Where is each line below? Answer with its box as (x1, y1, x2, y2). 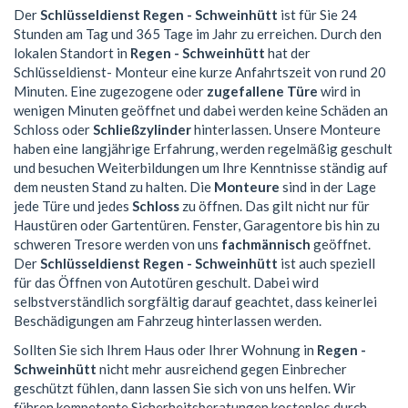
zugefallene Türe (207, 83, 318, 100)
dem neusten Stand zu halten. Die (14, 178, 214, 196)
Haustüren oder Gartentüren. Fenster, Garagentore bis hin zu (14, 217, 380, 234)
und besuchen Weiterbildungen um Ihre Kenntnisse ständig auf (14, 159, 388, 177)
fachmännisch (221, 236, 311, 253)
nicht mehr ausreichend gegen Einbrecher (97, 360, 347, 377)
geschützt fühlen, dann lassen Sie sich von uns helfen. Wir (14, 379, 356, 396)
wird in (318, 83, 361, 100)
